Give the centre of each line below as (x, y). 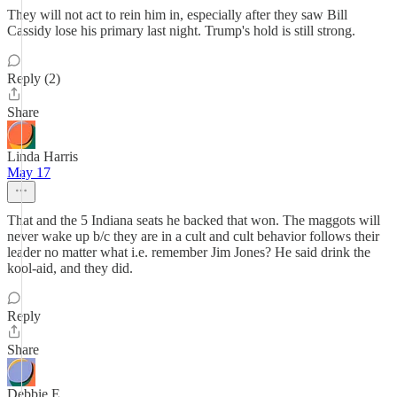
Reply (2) (34, 78)
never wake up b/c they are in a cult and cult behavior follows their (193, 236)
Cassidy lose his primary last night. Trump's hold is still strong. (181, 31)
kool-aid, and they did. (70, 268)
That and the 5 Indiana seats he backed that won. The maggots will (194, 220)
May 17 (29, 172)
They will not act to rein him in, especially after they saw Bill (177, 15)
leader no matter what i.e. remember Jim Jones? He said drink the (189, 252)
